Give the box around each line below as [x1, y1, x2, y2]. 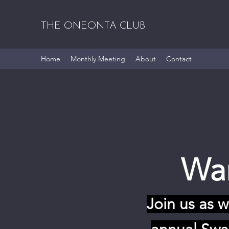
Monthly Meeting [71, 54, 125, 63]
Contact [166, 54, 192, 63]
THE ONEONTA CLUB [41, 21, 145, 31]
